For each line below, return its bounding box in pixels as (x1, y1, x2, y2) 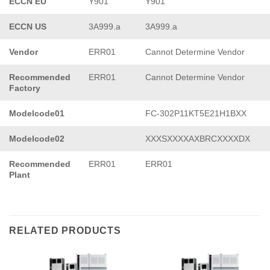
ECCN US (9, 21, 46, 31)
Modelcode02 (9, 133, 64, 143)
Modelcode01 (9, 108, 64, 118)
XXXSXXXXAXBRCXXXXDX (145, 133, 250, 143)
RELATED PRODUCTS (9, 225, 121, 236)
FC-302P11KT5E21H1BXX (145, 108, 246, 118)
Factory (9, 83, 40, 93)
